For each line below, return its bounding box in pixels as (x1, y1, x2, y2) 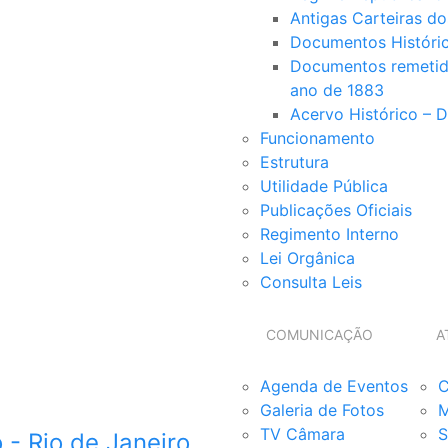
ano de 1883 (290, 80, 384, 100)
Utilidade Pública (260, 176, 388, 196)
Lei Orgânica (260, 248, 355, 268)
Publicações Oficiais (260, 200, 412, 220)
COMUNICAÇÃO (265, 325, 373, 343)
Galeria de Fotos (260, 400, 384, 420)
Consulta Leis (260, 272, 362, 292)
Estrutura (260, 152, 329, 172)
